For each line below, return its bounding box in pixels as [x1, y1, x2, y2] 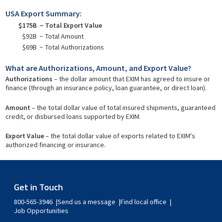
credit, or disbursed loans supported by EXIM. [5, 111, 141, 121]
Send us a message [57, 197, 116, 207]
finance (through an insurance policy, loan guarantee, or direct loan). [5, 83, 207, 93]
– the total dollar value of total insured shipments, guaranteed [30, 103, 216, 112]
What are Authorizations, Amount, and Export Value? [5, 63, 191, 73]
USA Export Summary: [5, 8, 82, 18]
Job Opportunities [14, 206, 69, 216]
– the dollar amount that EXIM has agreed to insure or [52, 74, 210, 84]
